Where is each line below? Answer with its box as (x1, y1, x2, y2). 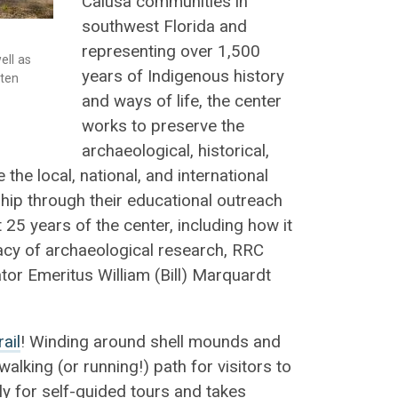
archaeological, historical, (81, 140, 269, 161)
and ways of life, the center (81, 91, 282, 111)
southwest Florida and (81, 16, 247, 36)
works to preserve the (81, 115, 244, 136)
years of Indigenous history (81, 66, 284, 86)
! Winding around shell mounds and (20, 331, 282, 352)
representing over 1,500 (81, 41, 260, 61)
